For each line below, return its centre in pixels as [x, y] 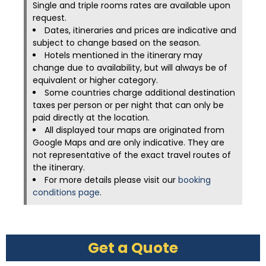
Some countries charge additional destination [140, 93]
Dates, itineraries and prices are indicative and [140, 30]
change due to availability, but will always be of [130, 68]
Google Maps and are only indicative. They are [129, 142]
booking [194, 180]
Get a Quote [133, 248]
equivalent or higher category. [95, 80]
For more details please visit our [111, 180]
